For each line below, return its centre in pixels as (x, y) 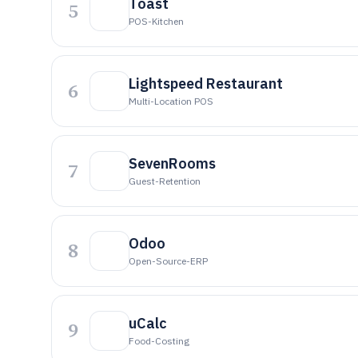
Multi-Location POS (171, 101)
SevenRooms (172, 163)
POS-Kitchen (156, 21)
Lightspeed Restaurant (206, 84)
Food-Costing (159, 341)
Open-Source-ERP (168, 261)
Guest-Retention (165, 181)
